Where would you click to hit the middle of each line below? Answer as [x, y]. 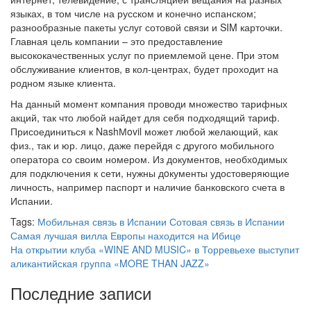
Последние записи [81, 292]
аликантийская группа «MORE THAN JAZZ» [110, 263]
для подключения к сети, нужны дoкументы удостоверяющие [150, 173]
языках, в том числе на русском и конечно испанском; [133, 13]
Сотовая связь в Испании [227, 221]
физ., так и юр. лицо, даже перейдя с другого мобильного [142, 145]
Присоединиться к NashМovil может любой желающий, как [144, 131]
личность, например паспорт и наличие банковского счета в [148, 186]
